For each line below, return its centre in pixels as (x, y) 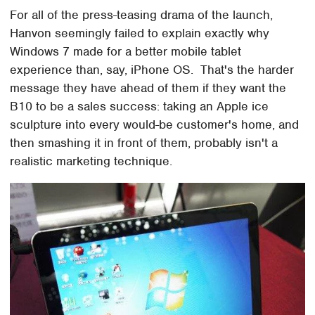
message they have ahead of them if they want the (148, 88)
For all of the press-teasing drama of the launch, (142, 15)
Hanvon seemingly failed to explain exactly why (140, 33)
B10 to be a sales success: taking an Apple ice (140, 107)
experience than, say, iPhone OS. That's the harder (152, 70)
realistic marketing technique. (91, 161)
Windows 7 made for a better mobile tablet (126, 52)
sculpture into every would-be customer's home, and (155, 125)
